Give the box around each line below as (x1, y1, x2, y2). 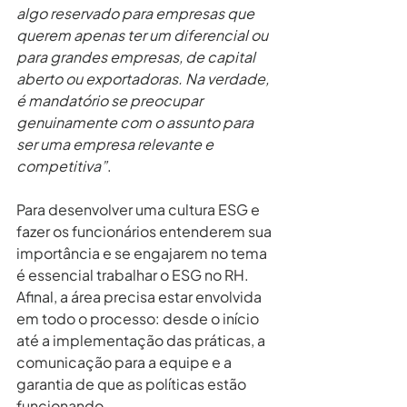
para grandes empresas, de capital (16, 46, 258, 66)
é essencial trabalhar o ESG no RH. (16, 264, 252, 284)
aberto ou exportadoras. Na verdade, (16, 68, 272, 88)
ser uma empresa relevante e (16, 134, 216, 154)
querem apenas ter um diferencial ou (16, 25, 271, 45)
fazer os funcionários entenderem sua (16, 221, 274, 241)
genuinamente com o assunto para (16, 112, 256, 132)
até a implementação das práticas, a (16, 330, 268, 350)
